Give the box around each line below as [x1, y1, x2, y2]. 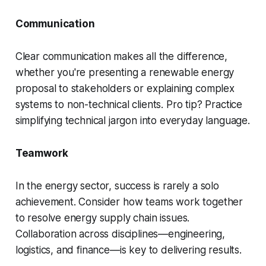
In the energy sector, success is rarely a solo [15, 180, 219, 192]
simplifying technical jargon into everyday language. [15, 115, 250, 127]
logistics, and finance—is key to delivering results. [15, 244, 242, 256]
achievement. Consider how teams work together [15, 196, 243, 208]
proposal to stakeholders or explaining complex [15, 83, 235, 95]
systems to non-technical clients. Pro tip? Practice [15, 99, 243, 111]
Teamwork [15, 147, 68, 160]
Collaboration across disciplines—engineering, [15, 228, 226, 240]
